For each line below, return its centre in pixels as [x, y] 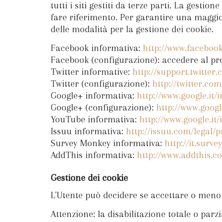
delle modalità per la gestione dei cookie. [132, 29]
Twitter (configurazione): [101, 84]
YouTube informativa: [95, 119]
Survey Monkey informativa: [108, 143]
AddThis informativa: [94, 155]
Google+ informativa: [94, 96]
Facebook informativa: [97, 48]
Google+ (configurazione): [103, 108]
